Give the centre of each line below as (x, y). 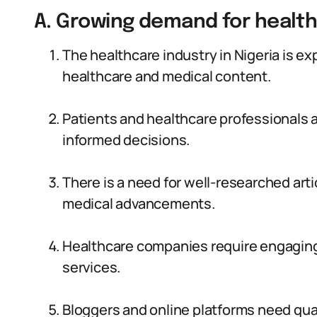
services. (92, 267)
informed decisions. (126, 140)
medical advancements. (139, 203)
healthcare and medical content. (167, 76)
